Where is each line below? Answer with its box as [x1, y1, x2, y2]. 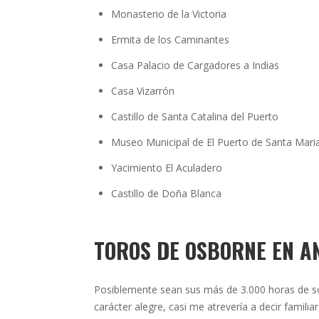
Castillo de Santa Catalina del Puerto [111, 110, 278, 123]
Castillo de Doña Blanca [111, 187, 221, 200]
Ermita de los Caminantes [111, 33, 229, 46]
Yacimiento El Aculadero [111, 161, 222, 174]
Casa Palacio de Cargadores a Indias [111, 58, 279, 72]
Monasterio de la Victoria [111, 7, 226, 21]
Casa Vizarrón [111, 84, 174, 98]
